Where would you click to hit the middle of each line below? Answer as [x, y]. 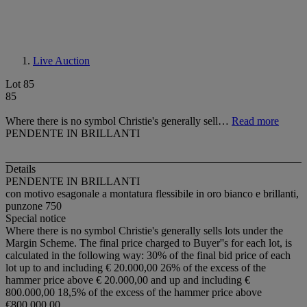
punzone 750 [34, 206]
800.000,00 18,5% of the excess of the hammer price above [134, 293]
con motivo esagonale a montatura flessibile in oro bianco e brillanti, [152, 194]
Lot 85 [20, 84]
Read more [255, 121]
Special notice [36, 219]
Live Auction [61, 61]
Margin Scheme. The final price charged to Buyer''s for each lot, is [149, 243]
